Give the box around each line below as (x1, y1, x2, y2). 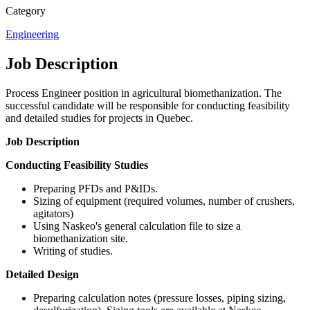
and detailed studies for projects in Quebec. (6, 111, 193, 124)
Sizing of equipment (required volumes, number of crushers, (33, 194, 295, 207)
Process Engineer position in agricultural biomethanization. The (6, 86, 282, 99)
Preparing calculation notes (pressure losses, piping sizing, (33, 291, 286, 304)
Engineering (6, 28, 59, 40)
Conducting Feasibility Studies (6, 158, 148, 171)
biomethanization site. (33, 232, 128, 244)
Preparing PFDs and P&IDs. (33, 182, 158, 194)
